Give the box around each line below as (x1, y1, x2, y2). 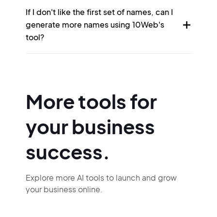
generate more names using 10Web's (25, 19, 164, 30)
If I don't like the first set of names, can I (25, 7, 173, 17)
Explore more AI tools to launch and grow (25, 172, 177, 183)
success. (25, 139, 110, 164)
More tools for (25, 89, 157, 113)
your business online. (25, 184, 103, 194)
